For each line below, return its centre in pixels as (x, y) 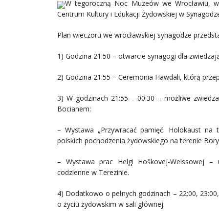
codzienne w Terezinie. (93, 172)
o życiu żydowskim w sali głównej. (111, 204)
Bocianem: (74, 109)
